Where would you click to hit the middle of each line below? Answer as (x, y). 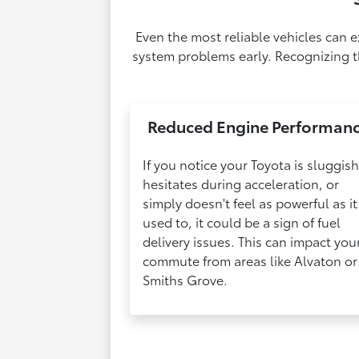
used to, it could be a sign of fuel (242, 222)
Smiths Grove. (186, 280)
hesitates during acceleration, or (241, 184)
